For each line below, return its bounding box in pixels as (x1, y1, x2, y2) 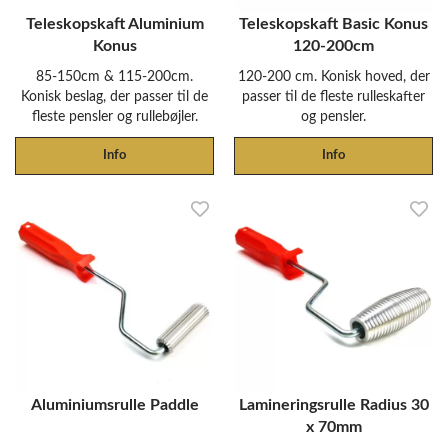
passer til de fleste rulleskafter (242, 89, 425, 104)
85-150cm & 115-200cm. (36, 69, 193, 84)
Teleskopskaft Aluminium (25, 16, 204, 32)
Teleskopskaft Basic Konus (239, 16, 428, 32)
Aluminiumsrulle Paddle (30, 397, 199, 413)
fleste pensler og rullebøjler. (31, 109, 198, 124)
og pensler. (301, 109, 366, 124)
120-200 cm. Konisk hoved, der (237, 69, 430, 84)
